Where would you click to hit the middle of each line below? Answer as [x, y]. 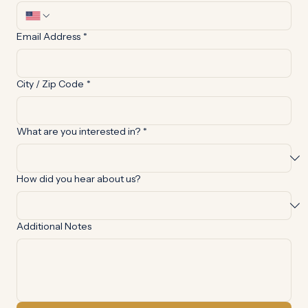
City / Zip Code [50, 100]
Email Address [48, 53]
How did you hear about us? [78, 195]
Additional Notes [54, 243]
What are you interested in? [78, 148]
